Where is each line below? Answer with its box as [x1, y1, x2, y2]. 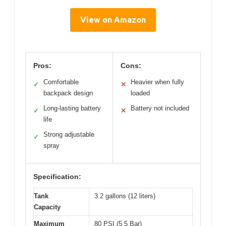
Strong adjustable [43, 130, 94, 138]
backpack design [43, 89, 93, 97]
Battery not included [131, 104, 189, 112]
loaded [131, 89, 150, 97]
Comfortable [43, 78, 79, 86]
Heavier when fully [131, 78, 184, 86]
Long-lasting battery [43, 104, 101, 112]
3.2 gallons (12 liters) [94, 192, 155, 200]
